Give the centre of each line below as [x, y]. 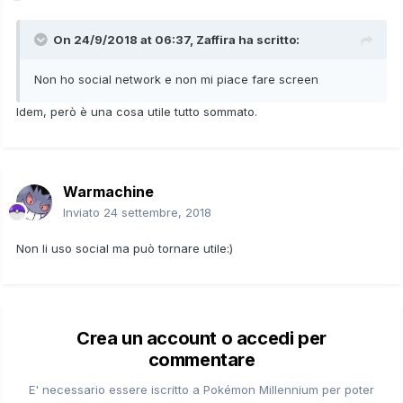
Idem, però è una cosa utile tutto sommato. [137, 111]
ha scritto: [268, 39]
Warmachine [108, 191]
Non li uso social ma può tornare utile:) [125, 248]
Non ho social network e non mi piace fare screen [176, 79]
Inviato [83, 212]
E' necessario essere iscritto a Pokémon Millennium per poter [201, 389]
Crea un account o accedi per [201, 338]
